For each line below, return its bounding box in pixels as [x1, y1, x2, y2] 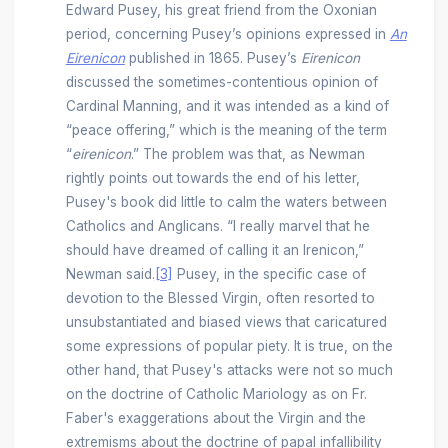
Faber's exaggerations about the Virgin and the [65, 409, 366, 426]
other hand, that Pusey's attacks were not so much [65, 361, 393, 378]
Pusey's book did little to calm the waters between [65, 193, 387, 210]
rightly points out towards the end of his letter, [65, 169, 360, 186]
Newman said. [65, 265, 155, 282]
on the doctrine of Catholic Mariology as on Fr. [65, 385, 367, 402]
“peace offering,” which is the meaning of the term [65, 121, 387, 138]
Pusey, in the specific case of [172, 265, 366, 282]
